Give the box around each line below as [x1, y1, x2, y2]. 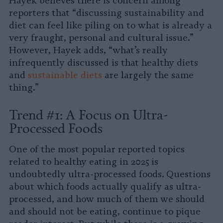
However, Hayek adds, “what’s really [9, 45, 168, 56]
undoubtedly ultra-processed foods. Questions [9, 169, 211, 180]
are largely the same [102, 70, 194, 81]
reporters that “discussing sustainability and [9, 7, 204, 19]
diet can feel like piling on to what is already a [9, 20, 212, 31]
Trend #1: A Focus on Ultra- [9, 105, 168, 124]
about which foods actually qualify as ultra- [9, 181, 201, 193]
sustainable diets [28, 70, 102, 81]
